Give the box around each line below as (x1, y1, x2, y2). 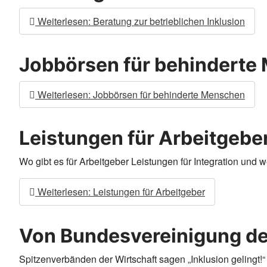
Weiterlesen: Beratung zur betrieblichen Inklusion (35, 14, 245, 28)
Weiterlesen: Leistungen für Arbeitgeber (35, 184, 205, 198)
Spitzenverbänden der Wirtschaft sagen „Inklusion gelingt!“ (19, 252, 265, 266)
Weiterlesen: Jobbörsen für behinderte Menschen (35, 87, 245, 101)
